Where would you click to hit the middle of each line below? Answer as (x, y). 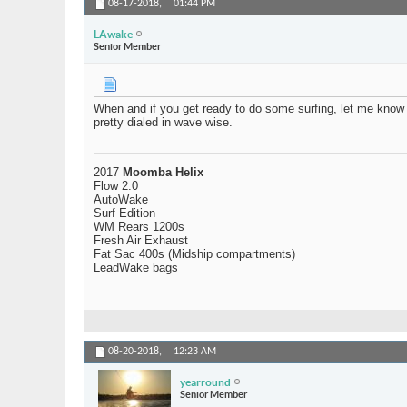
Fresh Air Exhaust (141, 241)
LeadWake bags (136, 268)
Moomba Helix (163, 173)
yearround (205, 382)
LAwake (113, 34)
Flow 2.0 (116, 186)
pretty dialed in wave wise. (163, 123)
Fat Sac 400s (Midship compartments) (194, 254)
